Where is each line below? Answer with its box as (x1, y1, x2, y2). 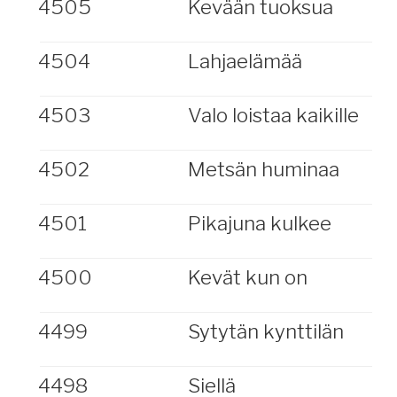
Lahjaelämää (187, 49, 302, 74)
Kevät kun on (187, 265, 307, 290)
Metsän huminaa (187, 157, 339, 182)
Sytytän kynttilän (187, 319, 344, 344)
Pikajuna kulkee (187, 211, 331, 236)
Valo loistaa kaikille (187, 103, 359, 128)
